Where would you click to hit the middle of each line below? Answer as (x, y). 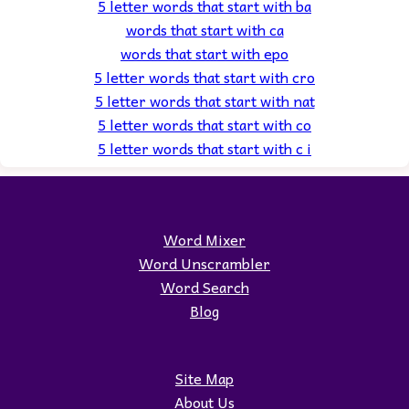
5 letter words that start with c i (204, 147)
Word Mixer (204, 239)
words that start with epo (204, 52)
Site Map (204, 378)
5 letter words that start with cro (204, 76)
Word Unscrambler (204, 262)
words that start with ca (204, 29)
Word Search (204, 286)
